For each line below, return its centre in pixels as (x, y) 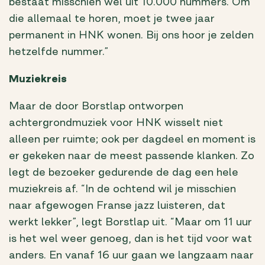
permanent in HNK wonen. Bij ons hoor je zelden (131, 35)
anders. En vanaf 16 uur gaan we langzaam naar (131, 255)
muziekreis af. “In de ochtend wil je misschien (122, 189)
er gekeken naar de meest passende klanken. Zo (132, 156)
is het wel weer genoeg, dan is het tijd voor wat (130, 239)
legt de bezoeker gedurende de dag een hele (124, 172)
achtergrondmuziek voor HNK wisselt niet (116, 123)
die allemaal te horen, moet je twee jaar (112, 19)
